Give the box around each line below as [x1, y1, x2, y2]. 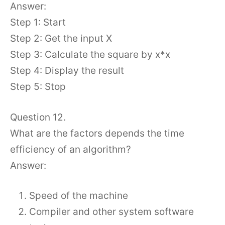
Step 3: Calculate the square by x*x [10, 49, 170, 60]
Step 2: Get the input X [10, 33, 112, 44]
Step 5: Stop [10, 81, 66, 92]
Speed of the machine [29, 190, 128, 201]
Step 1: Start [10, 17, 66, 28]
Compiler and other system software [29, 206, 194, 217]
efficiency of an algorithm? [10, 143, 131, 155]
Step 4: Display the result [10, 65, 124, 76]
